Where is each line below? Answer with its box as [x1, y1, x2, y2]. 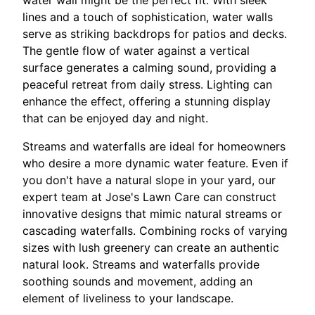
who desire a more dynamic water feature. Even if [22, 156, 288, 171]
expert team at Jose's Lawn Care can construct [22, 190, 276, 205]
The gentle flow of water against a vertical [22, 44, 250, 58]
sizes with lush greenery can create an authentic [22, 240, 279, 255]
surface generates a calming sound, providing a [22, 60, 276, 75]
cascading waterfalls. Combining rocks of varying [22, 224, 288, 238]
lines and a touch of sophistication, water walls [22, 10, 273, 25]
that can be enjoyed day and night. [22, 111, 208, 126]
